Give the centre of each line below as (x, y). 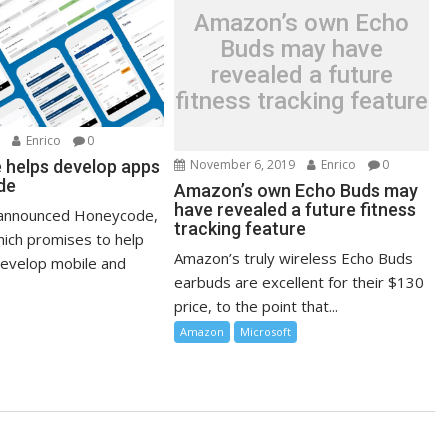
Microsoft (266, 331)
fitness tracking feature (302, 100)
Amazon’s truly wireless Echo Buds (294, 258)
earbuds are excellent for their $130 (299, 282)
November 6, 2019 (241, 164)
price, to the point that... (256, 306)
